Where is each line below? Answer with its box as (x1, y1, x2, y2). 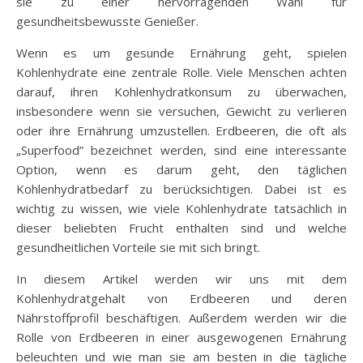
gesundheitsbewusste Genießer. (16, 12, 199, 29)
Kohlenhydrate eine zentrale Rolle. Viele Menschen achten (16, 63, 347, 80)
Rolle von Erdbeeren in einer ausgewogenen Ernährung (16, 328, 347, 345)
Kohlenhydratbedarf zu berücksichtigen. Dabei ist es (16, 180, 347, 197)
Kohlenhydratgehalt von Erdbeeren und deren (16, 289, 347, 306)
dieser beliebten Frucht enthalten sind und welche (16, 219, 347, 236)
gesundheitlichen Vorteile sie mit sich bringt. (16, 238, 260, 255)
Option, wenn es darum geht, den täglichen (16, 160, 347, 177)
